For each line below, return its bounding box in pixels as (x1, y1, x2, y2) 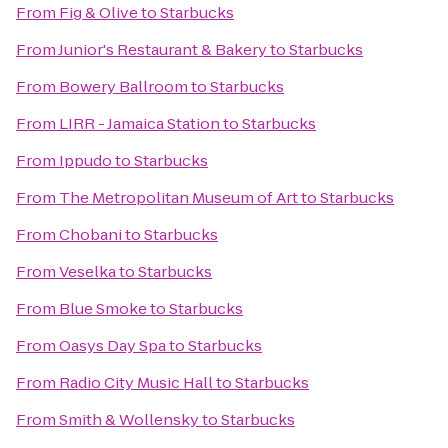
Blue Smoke (59, 298, 147, 319)
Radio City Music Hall (59, 372, 213, 393)
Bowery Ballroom (59, 76, 188, 97)
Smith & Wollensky (59, 409, 199, 430)
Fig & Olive (59, 2, 138, 23)
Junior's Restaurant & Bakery (58, 39, 267, 60)
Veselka (59, 261, 116, 282)
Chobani (59, 224, 122, 245)
